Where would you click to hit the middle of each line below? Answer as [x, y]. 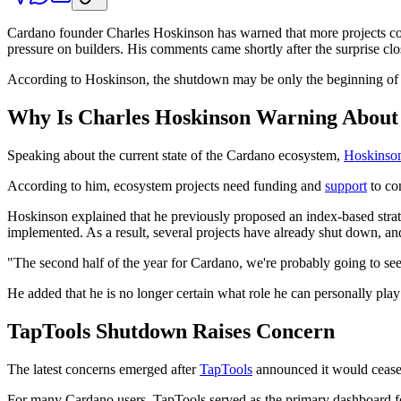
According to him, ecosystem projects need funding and [166, 185]
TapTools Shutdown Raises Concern [171, 331]
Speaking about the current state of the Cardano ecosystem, [175, 155]
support [346, 185]
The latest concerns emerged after [103, 369]
